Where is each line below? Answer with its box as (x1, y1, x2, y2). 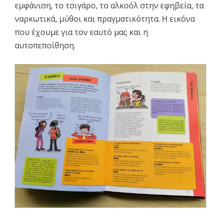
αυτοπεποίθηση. (15, 40, 75, 51)
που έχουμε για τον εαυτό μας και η (15, 27, 148, 38)
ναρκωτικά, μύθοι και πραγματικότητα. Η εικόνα (15, 13, 195, 25)
